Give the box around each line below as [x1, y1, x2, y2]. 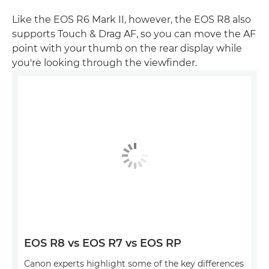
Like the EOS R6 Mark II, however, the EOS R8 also [12, 13, 251, 25]
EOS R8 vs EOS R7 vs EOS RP [24, 237, 181, 250]
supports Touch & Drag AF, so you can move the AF [12, 28, 256, 40]
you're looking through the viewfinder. [12, 56, 197, 68]
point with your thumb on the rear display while [12, 42, 242, 54]
